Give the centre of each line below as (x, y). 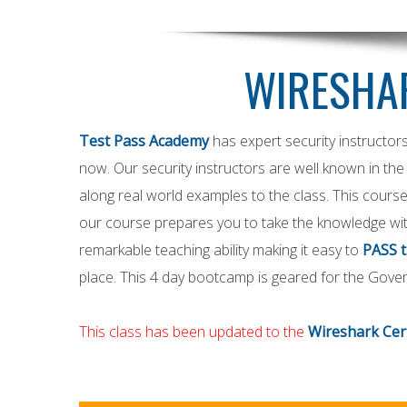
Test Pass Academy (144, 141)
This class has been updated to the (194, 332)
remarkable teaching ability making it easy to (221, 250)
